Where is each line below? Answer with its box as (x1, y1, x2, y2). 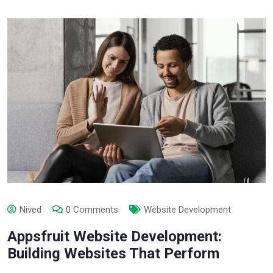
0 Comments (66, 204, 118, 215)
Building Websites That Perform (7, 244, 219, 262)
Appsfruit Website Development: (7, 227, 222, 245)
